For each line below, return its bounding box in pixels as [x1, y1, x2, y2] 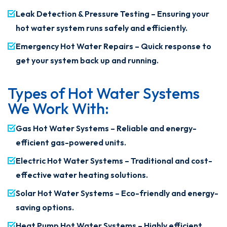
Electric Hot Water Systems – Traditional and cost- [16, 156, 212, 166]
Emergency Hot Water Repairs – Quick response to [16, 41, 211, 52]
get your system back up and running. [16, 55, 159, 66]
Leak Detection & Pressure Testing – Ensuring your [16, 9, 209, 19]
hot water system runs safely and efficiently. [16, 23, 187, 33]
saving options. [16, 202, 74, 213]
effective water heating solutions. [16, 170, 148, 180]
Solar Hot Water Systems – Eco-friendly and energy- [16, 188, 218, 199]
